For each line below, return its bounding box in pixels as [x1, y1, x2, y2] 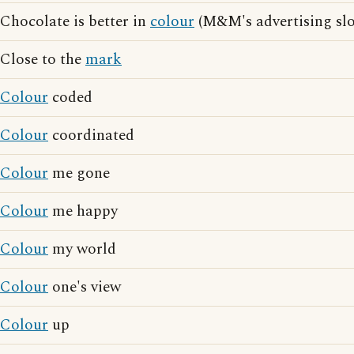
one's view [48, 276, 121, 299]
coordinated [48, 124, 134, 147]
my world [48, 238, 116, 261]
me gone [48, 162, 110, 185]
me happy [48, 200, 118, 223]
